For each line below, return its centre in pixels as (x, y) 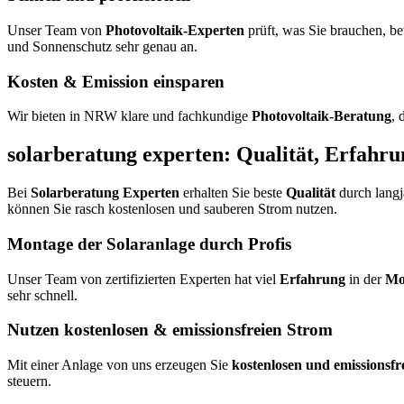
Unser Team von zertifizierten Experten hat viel (143, 279)
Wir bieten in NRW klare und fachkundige (129, 116)
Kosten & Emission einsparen (116, 81)
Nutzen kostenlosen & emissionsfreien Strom (170, 330)
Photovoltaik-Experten (175, 30)
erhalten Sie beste (233, 193)
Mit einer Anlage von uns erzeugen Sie (119, 365)
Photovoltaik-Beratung (321, 116)
